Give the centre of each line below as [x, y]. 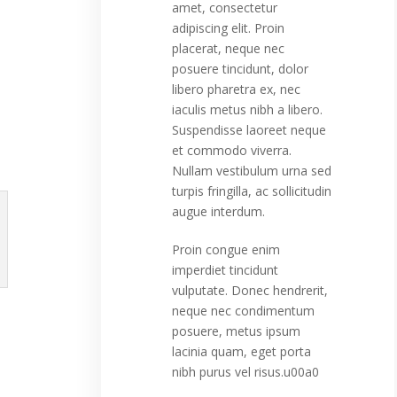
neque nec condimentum [243, 311]
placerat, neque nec [228, 48]
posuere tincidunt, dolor [240, 69]
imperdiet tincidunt [225, 270]
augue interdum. [218, 211]
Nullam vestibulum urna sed [251, 171]
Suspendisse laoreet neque [249, 130]
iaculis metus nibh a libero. [247, 109]
